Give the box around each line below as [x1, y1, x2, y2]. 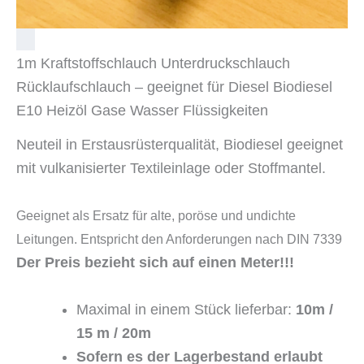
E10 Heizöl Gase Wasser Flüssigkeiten [16, 102, 268, 119]
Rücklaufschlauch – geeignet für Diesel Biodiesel [16, 79, 332, 96]
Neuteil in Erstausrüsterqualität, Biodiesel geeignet [16, 136, 343, 153]
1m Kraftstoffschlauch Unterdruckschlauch [16, 55, 290, 72]
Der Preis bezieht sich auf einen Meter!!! [16, 253, 294, 271]
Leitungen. [16, 232, 80, 246]
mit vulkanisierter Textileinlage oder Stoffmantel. [16, 159, 326, 176]
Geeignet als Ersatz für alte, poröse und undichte [16, 208, 296, 223]
